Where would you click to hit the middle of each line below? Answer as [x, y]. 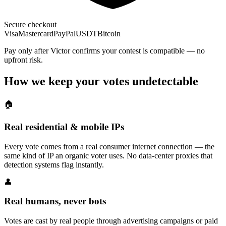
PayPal [65, 34]
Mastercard [36, 34]
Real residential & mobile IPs [64, 127]
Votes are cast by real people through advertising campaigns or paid [111, 221]
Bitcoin [109, 34]
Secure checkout [30, 25]
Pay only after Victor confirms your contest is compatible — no [104, 51]
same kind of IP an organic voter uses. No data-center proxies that [108, 155]
